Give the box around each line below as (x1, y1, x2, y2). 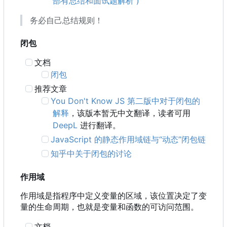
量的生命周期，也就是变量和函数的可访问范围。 (20, 202, 199, 212)
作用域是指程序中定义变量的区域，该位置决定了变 (20, 191, 207, 201)
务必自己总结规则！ (30, 15, 103, 26)
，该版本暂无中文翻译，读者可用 (69, 108, 191, 119)
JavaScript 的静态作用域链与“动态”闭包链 (51, 134, 206, 145)
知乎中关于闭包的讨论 (51, 148, 132, 159)
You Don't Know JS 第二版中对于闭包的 (51, 96, 201, 106)
